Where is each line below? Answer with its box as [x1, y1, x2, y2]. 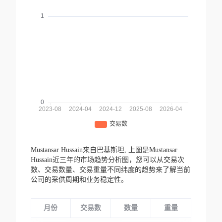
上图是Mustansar [128, 146, 177, 154]
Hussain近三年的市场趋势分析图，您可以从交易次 [30, 156, 184, 164]
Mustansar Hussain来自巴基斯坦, [30, 146, 128, 154]
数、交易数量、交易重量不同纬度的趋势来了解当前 [30, 166, 190, 174]
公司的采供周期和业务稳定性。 [30, 176, 128, 184]
